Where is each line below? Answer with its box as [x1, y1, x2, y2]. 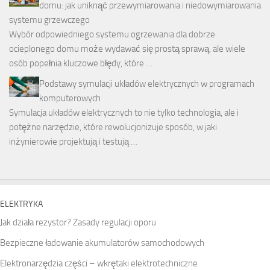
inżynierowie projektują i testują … [9, 136, 137, 148]
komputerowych [39, 93, 101, 104]
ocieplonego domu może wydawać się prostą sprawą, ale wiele [9, 43, 245, 55]
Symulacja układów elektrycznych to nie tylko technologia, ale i [9, 107, 239, 119]
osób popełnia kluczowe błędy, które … [9, 58, 152, 69]
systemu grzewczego [9, 14, 90, 26]
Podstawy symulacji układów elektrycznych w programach [39, 78, 254, 90]
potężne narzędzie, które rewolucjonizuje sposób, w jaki [9, 122, 217, 133]
